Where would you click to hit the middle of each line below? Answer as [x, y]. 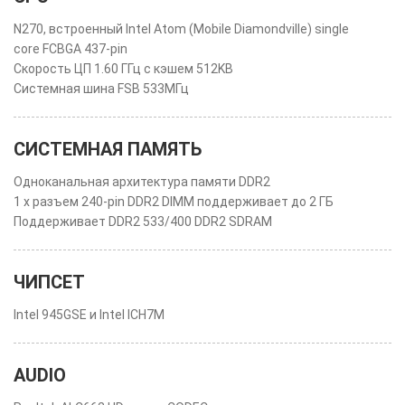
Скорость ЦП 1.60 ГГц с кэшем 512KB [123, 69]
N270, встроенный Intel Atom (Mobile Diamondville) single [181, 29]
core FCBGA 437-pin [71, 49]
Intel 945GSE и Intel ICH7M [89, 315]
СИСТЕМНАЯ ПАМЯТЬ [108, 149]
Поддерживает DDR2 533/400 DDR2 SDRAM [143, 221]
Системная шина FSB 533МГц [101, 89]
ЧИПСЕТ [49, 282]
